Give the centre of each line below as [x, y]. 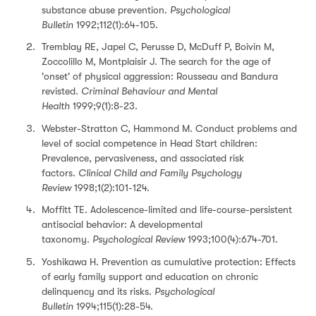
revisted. [61, 91]
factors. [60, 172]
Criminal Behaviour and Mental [149, 91]
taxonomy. [67, 239]
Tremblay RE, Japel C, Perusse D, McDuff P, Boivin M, [158, 47]
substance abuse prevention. [106, 10]
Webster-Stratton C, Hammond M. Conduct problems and [169, 128]
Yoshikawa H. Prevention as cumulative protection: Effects [169, 261]
